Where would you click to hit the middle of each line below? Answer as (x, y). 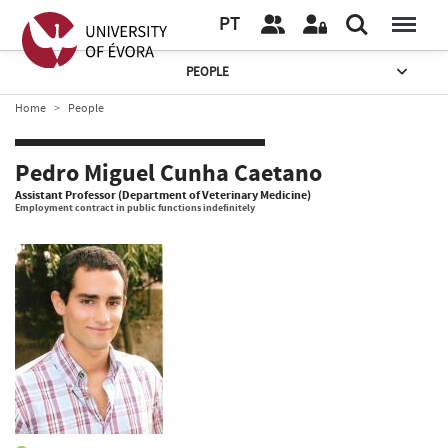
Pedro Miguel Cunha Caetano (168, 174)
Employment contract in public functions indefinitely (135, 208)
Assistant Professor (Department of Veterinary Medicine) (163, 195)
